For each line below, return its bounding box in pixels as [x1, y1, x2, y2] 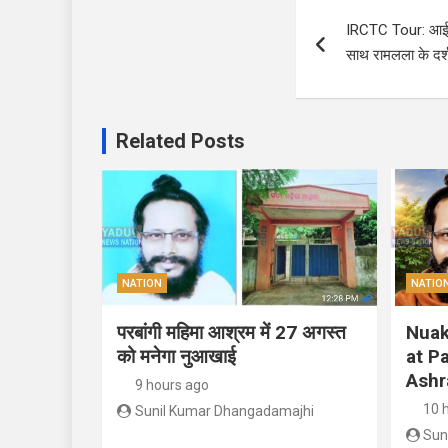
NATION [122, 276, 162, 290]
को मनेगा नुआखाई [117, 344, 236, 368]
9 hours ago [134, 376, 209, 393]
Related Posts [116, 128, 245, 153]
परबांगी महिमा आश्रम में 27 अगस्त [117, 320, 346, 344]
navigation [295, 28, 444, 67]
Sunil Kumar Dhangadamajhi [134, 402, 314, 419]
